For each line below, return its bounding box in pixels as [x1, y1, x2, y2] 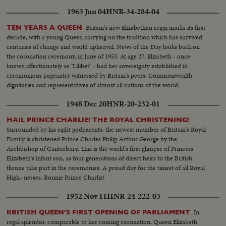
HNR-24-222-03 [106, 190, 160, 202]
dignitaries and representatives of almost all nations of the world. [7, 80, 180, 90]
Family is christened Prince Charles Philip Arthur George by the [7, 134, 178, 144]
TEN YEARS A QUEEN [7, 23, 83, 31]
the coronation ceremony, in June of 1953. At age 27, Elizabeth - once [7, 51, 191, 61]
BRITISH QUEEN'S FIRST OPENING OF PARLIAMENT [7, 208, 191, 216]
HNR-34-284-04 [105, 6, 159, 17]
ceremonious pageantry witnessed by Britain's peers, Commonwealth [7, 70, 193, 80]
